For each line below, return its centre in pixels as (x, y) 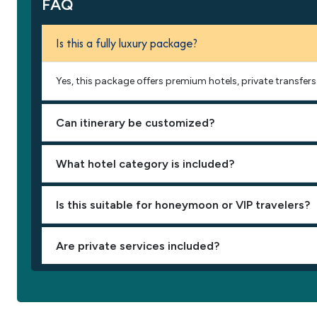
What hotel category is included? (145, 163)
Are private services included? (138, 246)
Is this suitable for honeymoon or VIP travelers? (183, 204)
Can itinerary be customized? (135, 122)
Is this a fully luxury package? (127, 43)
